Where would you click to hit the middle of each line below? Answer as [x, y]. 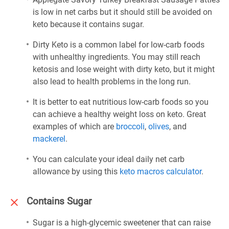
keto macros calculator [161, 171]
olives [159, 127]
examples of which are [74, 127]
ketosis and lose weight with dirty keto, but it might [124, 69]
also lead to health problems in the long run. [112, 82]
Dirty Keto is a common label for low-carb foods [119, 45]
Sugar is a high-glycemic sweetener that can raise [122, 223]
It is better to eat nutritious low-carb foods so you [121, 102]
